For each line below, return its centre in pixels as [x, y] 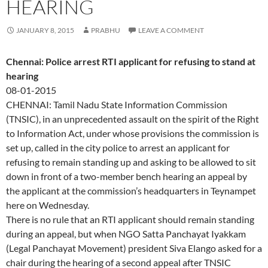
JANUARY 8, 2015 [45, 31]
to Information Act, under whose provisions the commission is [133, 133]
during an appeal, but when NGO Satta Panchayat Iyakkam [126, 234]
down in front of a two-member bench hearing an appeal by [127, 176]
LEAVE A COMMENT [171, 31]
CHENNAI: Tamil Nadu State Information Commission [117, 105]
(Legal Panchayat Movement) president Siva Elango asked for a [134, 248]
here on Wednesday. [48, 205]
